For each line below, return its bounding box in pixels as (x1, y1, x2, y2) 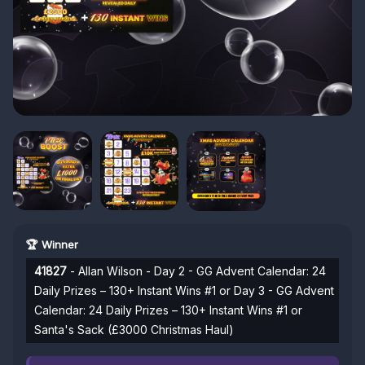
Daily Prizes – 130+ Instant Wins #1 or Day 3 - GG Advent (34, 283, 334, 297)
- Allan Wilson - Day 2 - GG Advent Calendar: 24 (67, 263, 326, 278)
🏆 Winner (26, 237, 78, 251)
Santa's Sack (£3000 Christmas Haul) (34, 322, 234, 336)
